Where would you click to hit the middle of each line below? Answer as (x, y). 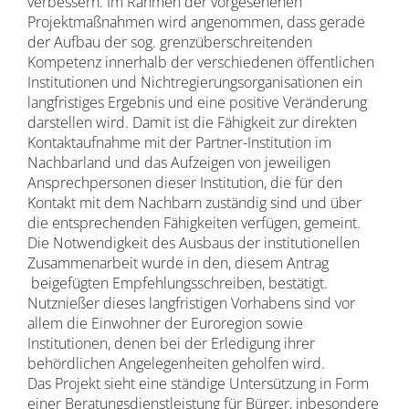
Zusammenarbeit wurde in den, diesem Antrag (178, 263)
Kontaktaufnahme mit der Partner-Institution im (179, 142)
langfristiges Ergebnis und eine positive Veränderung (197, 102)
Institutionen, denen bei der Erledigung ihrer (171, 343)
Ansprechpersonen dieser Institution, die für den (184, 183)
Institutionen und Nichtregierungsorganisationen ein (194, 82)
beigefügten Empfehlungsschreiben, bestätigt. (177, 283)
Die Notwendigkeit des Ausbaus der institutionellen (193, 243)
